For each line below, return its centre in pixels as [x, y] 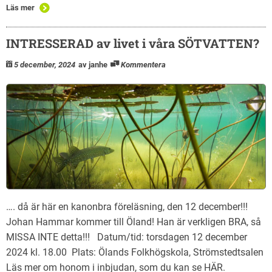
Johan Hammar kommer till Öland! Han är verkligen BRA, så [134, 222]
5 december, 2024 [45, 64]
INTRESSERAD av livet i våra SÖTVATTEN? [133, 43]
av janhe [93, 64]
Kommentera [143, 64]
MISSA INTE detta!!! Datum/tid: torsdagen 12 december [127, 237]
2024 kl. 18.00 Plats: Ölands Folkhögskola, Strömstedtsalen [135, 253]
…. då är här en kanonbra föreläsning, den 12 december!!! [127, 207]
